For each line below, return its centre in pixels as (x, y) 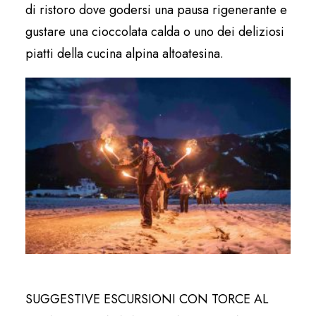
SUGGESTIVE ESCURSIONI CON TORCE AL (147, 299)
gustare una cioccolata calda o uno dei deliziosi (155, 31)
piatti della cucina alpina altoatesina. (124, 53)
